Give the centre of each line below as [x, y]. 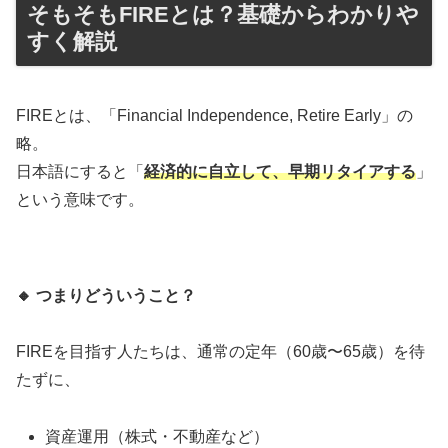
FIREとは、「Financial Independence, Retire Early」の [214, 115]
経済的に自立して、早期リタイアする [280, 171]
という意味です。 [80, 199]
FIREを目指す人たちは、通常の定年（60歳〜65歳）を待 [220, 352]
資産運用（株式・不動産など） [157, 437]
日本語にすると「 [80, 171]
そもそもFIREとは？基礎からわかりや [223, 15]
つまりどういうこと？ [116, 295]
